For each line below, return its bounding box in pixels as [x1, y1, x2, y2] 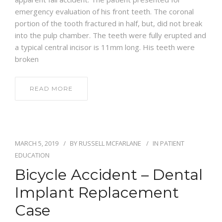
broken [15, 54, 39, 64]
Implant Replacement [15, 183, 179, 202]
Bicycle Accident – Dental [15, 165, 203, 184]
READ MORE [30, 84, 73, 92]
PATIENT [160, 138, 184, 148]
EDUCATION [15, 150, 50, 160]
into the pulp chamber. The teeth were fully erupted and [15, 30, 206, 40]
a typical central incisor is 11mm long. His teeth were [15, 42, 195, 52]
